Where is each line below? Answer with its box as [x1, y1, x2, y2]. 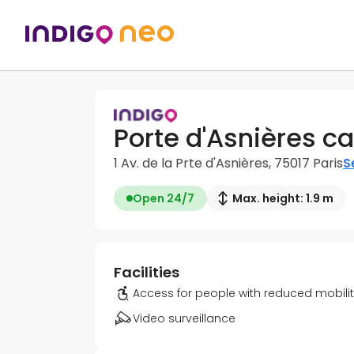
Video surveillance [133, 311, 235, 327]
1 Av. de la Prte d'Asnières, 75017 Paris [114, 154, 343, 173]
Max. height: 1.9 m [232, 190, 333, 207]
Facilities [114, 262, 179, 283]
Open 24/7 [133, 190, 194, 207]
